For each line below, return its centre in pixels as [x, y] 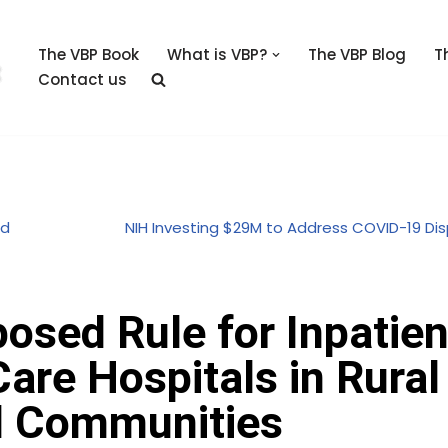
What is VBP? [217, 55]
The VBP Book [88, 55]
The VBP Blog [356, 55]
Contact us [82, 80]
